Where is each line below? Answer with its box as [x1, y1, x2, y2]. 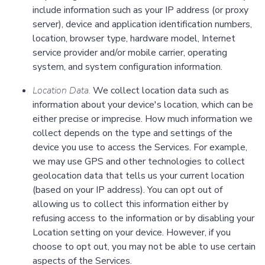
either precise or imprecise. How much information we [33, 112, 253, 126]
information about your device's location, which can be [33, 98, 253, 112]
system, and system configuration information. [33, 60, 222, 74]
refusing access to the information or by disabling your [33, 212, 254, 225]
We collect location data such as [91, 84, 229, 98]
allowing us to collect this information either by [33, 198, 228, 211]
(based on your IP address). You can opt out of [33, 183, 222, 197]
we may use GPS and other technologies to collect [33, 155, 245, 169]
